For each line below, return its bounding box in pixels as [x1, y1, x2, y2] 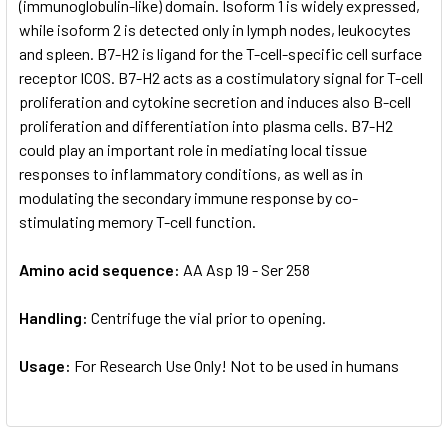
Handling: [19, 307, 91, 327]
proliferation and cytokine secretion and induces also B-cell [19, 91, 411, 111]
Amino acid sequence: [19, 259, 183, 279]
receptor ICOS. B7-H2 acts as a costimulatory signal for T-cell [19, 67, 423, 87]
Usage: [19, 355, 74, 375]
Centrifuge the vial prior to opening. [91, 307, 326, 327]
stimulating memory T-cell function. [19, 211, 256, 231]
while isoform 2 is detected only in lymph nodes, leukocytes [19, 19, 411, 39]
